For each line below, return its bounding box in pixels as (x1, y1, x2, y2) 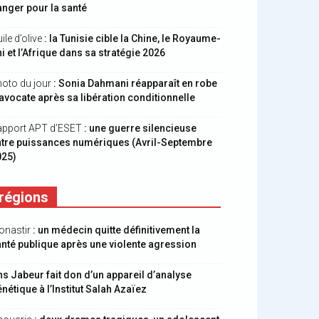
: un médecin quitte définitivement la (33, 224, 200, 236)
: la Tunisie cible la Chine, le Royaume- (44, 33, 221, 44)
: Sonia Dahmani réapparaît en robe (53, 78, 217, 89)
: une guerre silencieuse (84, 122, 197, 134)
